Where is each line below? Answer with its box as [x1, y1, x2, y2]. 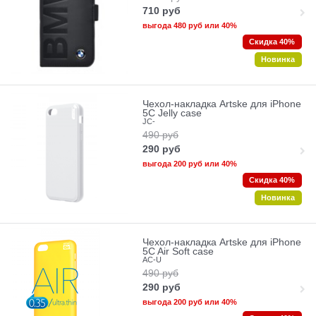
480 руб [173, 21, 202, 30]
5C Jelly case [142, 107, 202, 119]
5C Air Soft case [142, 245, 214, 257]
